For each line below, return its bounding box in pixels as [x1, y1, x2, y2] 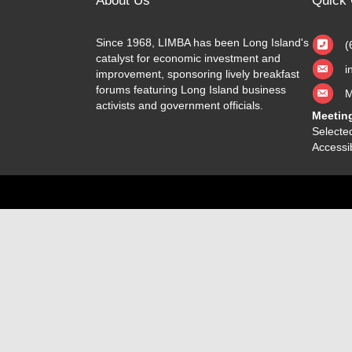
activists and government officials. [96, 98, 263, 112]
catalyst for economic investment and [96, 51, 280, 64]
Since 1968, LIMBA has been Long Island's [96, 35, 309, 49]
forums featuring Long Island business [96, 82, 286, 96]
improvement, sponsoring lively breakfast [96, 67, 299, 80]
